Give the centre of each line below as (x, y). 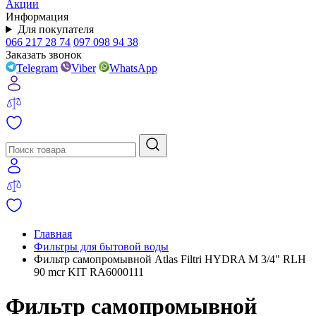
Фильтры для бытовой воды (101, 247)
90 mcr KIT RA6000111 (89, 272)
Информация (37, 17)
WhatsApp (133, 68)
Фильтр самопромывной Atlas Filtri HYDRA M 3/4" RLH (170, 259)
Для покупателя (55, 29)
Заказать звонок (44, 55)
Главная (53, 234)
